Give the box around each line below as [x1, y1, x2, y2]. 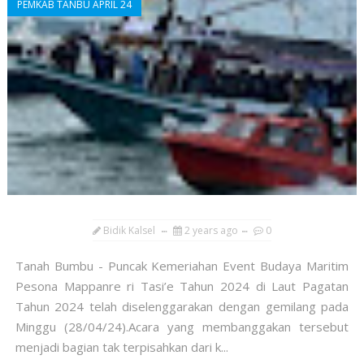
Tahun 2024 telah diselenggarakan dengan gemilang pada [15, 298, 349, 315]
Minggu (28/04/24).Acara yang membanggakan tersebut [15, 318, 349, 336]
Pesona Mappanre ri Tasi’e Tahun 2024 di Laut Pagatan [15, 278, 349, 295]
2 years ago [184, 223, 238, 238]
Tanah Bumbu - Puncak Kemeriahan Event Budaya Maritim [15, 258, 349, 275]
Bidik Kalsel [102, 223, 155, 238]
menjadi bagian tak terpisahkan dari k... [15, 339, 228, 356]
